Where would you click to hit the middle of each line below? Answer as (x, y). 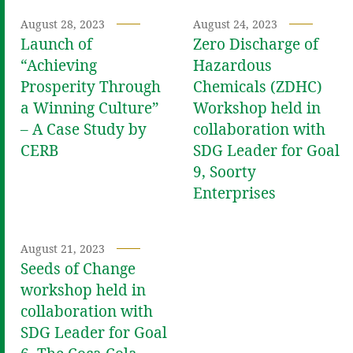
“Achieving (59, 65)
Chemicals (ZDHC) (257, 86)
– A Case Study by (84, 129)
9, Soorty (224, 171)
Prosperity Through (91, 86)
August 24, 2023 (235, 24)
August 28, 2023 (63, 24)
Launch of (56, 44)
